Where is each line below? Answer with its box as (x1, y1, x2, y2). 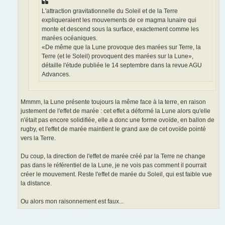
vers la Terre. (21, 134, 56, 142)
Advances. (42, 70, 70, 78)
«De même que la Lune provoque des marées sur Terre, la (42, 43, 201, 51)
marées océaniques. (42, 34, 97, 42)
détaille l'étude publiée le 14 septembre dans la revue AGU (42, 61, 202, 69)
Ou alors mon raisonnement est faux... (21, 197, 124, 205)
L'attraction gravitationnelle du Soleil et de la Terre (42, 7, 178, 15)
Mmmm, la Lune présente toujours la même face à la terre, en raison (21, 98, 206, 105)
